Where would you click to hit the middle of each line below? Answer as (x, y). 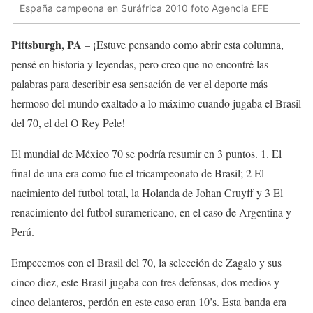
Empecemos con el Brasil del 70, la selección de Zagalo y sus (146, 262)
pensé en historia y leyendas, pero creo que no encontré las (140, 64)
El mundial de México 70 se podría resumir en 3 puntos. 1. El (146, 153)
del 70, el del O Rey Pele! (68, 122)
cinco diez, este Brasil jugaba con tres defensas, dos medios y (145, 282)
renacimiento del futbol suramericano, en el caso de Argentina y (151, 212)
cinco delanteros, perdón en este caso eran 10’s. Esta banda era (149, 301)
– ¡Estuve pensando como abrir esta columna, (183, 44)
